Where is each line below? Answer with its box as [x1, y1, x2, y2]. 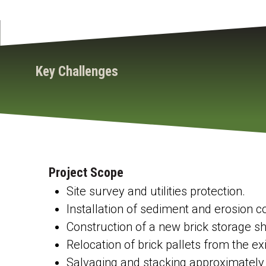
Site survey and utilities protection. [66, 184, 245, 199]
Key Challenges [36, 64, 118, 80]
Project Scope [49, 165, 123, 180]
